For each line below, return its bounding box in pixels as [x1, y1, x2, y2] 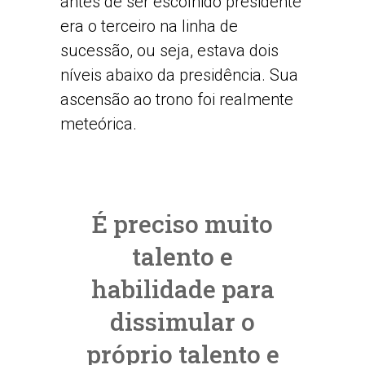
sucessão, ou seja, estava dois [60, 41, 279, 60]
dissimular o [110, 306, 255, 337]
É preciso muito [92, 208, 273, 240]
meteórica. [60, 114, 137, 134]
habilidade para [90, 273, 275, 305]
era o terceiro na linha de [60, 16, 238, 36]
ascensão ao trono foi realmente [60, 90, 293, 109]
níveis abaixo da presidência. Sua [60, 65, 298, 85]
